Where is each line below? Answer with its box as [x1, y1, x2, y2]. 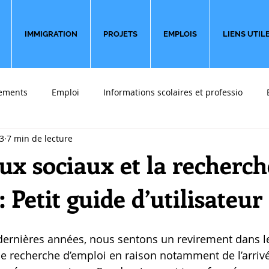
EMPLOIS [163, 29, 197, 38]
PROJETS [103, 29, 138, 38]
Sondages [73, 134, 112, 146]
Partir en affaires [136, 134, 204, 146]
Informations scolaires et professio [103, 86, 243, 98]
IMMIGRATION [25, 29, 77, 38]
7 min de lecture [7, 132, 73, 144]
